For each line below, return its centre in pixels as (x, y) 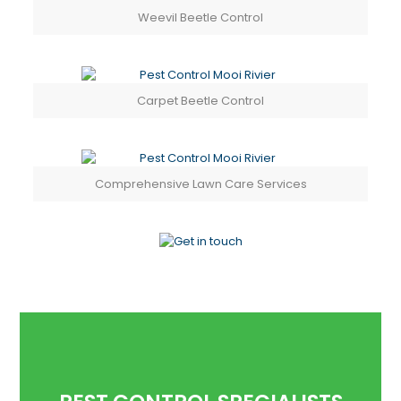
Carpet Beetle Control (200, 101)
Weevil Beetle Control (200, 18)
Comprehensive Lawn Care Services (200, 184)
